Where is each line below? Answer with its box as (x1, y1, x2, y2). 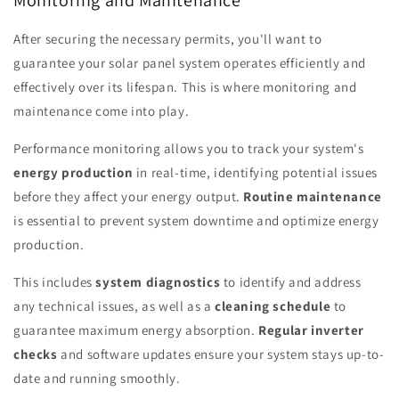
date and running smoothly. (13, 369, 181, 387)
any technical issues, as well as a (13, 297, 216, 314)
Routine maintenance (243, 187, 382, 205)
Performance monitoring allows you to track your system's (13, 139, 364, 157)
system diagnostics (95, 273, 221, 290)
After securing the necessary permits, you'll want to (13, 29, 322, 47)
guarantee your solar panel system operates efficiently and (13, 53, 366, 71)
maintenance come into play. (13, 102, 190, 119)
